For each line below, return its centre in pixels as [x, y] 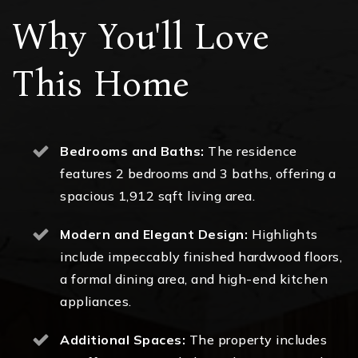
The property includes [256, 340]
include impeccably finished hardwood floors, [201, 257]
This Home [101, 84]
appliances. [96, 302]
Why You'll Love [141, 37]
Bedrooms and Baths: [132, 151]
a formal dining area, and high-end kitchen [194, 279]
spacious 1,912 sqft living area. [157, 196]
